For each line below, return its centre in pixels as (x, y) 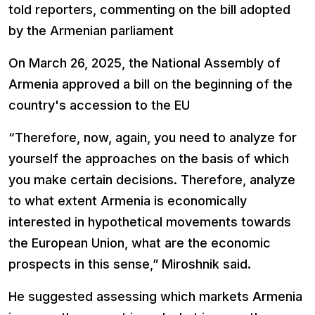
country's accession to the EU (99, 105)
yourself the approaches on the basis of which (149, 159)
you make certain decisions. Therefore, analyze (152, 180)
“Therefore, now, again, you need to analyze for (153, 138)
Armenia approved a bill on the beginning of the (150, 84)
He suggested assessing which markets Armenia (155, 297)
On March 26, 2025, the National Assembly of (144, 63)
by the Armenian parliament (91, 31)
